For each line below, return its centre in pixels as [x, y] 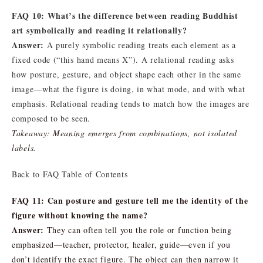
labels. [24, 147]
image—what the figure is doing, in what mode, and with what [129, 89]
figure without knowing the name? [80, 215]
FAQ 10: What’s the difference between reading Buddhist [125, 15]
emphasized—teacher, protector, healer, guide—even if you [121, 244]
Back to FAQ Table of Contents [70, 174]
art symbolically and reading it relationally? [100, 30]
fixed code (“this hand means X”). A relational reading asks [123, 59]
